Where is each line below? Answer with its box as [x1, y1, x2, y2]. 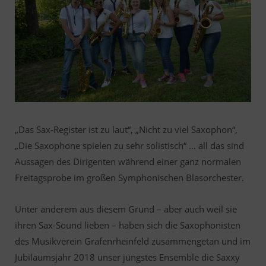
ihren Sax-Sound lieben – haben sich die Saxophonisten [15, 218, 240, 231]
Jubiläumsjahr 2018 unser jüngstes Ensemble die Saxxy [15, 251, 240, 263]
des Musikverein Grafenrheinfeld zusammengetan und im [15, 235, 251, 247]
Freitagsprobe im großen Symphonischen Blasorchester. [15, 171, 244, 183]
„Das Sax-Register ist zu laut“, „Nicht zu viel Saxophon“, [15, 123, 237, 135]
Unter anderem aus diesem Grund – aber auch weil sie [15, 202, 237, 215]
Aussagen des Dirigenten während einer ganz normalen [15, 155, 241, 167]
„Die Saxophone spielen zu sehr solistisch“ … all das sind [15, 139, 244, 151]
